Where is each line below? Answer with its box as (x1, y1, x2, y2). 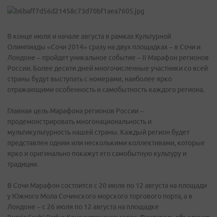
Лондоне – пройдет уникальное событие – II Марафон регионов (7, 54, 209, 62)
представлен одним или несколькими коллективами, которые (7, 139, 205, 147)
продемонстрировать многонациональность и (7, 118, 152, 125)
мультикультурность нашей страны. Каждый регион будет (7, 128, 189, 136)
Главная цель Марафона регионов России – (7, 107, 144, 115)
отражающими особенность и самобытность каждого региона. (7, 86, 204, 93)
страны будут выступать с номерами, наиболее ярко (7, 75, 172, 83)
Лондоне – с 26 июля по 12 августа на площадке (7, 203, 159, 211)
